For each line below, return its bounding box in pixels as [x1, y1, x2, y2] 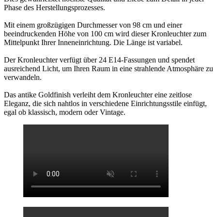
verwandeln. [4, 73, 42, 82]
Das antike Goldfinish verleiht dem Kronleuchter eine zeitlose [4, 91, 192, 99]
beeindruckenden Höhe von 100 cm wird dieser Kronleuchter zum [4, 30, 206, 38]
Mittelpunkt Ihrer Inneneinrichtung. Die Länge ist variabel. [4, 38, 183, 47]
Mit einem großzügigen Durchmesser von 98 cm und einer [4, 21, 182, 30]
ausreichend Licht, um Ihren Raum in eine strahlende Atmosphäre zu [4, 64, 213, 73]
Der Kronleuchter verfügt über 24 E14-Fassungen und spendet [4, 56, 195, 64]
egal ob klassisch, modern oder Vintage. [4, 108, 125, 117]
